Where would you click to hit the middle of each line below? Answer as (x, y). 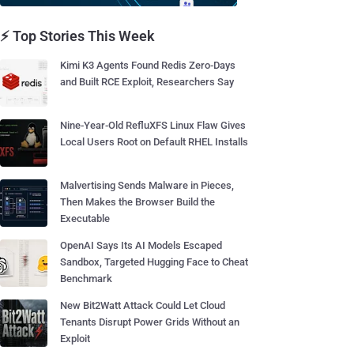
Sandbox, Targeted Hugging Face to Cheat (154, 262)
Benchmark (86, 279)
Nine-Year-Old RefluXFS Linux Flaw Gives (153, 125)
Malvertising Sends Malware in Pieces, (147, 185)
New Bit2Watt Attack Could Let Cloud (143, 305)
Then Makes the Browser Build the (137, 202)
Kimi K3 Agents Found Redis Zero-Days (148, 65)
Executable (85, 218)
